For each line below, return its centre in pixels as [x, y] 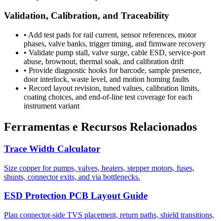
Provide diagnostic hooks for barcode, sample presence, [115, 71]
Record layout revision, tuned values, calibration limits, [114, 88]
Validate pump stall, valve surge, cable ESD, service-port [117, 53]
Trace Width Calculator [52, 148]
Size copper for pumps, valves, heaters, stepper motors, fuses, [99, 168]
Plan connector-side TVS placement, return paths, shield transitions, [109, 215]
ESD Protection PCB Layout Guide [76, 196]
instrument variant [52, 106]
